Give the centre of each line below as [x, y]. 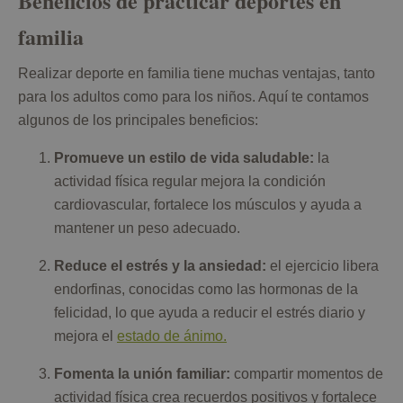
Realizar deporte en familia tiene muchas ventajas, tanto [197, 74]
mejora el [85, 336]
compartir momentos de [307, 374]
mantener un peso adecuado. [147, 228]
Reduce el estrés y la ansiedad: [160, 266]
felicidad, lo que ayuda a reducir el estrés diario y [210, 313]
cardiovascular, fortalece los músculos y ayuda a [208, 205]
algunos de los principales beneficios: [138, 121]
